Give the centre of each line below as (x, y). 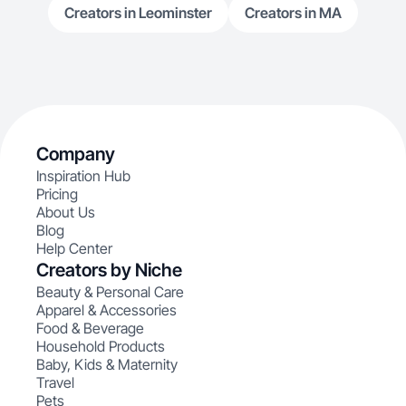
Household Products (101, 346)
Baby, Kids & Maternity (107, 364)
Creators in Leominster (138, 13)
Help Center (74, 248)
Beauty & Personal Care (110, 292)
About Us (66, 212)
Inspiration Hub (83, 176)
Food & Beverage (90, 328)
